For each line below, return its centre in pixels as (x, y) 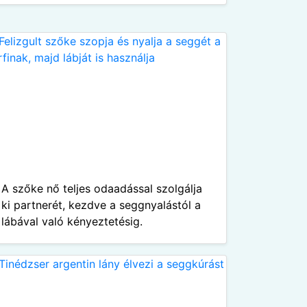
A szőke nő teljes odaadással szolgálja (102, 188)
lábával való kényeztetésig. (72, 221)
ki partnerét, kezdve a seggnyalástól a (101, 205)
